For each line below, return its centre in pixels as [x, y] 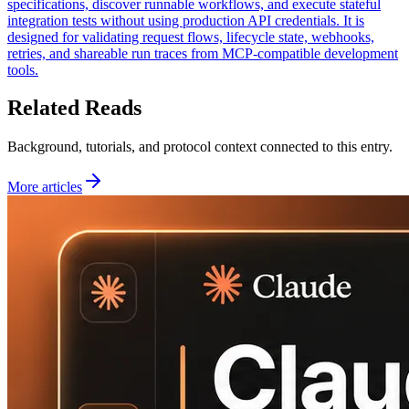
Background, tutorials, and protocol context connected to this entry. [200, 147]
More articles [45, 187]
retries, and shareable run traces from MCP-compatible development [203, 53]
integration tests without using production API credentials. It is [186, 20]
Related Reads [74, 108]
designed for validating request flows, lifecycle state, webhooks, [191, 37]
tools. [23, 69]
